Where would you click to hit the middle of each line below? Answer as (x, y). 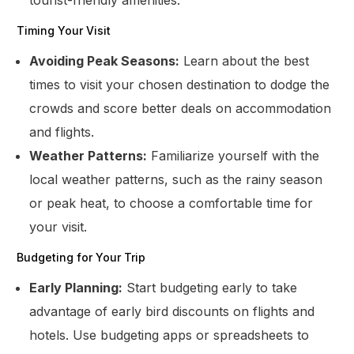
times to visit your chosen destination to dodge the (180, 84)
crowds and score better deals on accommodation (181, 108)
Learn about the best (245, 60)
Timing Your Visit (64, 30)
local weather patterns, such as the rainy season (176, 179)
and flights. (62, 132)
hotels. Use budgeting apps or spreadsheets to (169, 335)
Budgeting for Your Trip (81, 257)
